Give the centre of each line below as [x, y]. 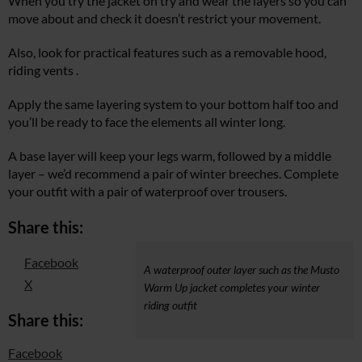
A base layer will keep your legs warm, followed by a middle [170, 156]
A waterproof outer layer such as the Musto [242, 270]
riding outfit [170, 305]
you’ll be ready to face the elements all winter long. [147, 122]
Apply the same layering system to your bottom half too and [173, 104]
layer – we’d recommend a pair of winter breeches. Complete [173, 174]
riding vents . [43, 70]
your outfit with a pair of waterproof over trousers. [147, 192]
